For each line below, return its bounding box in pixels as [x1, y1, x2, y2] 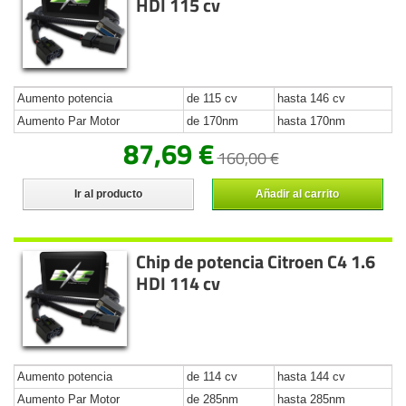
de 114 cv [187, 370, 237, 384]
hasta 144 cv [277, 370, 345, 384]
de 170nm [187, 114, 238, 129]
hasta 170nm [277, 114, 345, 129]
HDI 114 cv [136, 269, 221, 298]
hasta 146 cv [277, 92, 345, 106]
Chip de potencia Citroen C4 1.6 [136, 247, 376, 276]
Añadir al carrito [256, 188, 340, 201]
